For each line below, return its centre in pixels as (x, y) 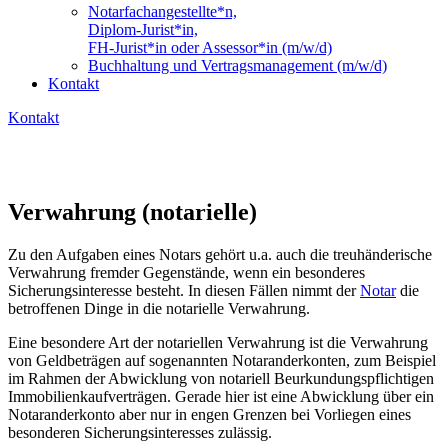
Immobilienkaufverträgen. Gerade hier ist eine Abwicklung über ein (221, 396)
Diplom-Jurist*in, (143, 29)
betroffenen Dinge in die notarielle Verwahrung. (159, 308)
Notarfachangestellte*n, (162, 11)
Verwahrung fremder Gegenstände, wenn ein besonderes (186, 272)
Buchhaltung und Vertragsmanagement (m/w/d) (237, 65)
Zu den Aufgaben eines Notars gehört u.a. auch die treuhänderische (220, 254)
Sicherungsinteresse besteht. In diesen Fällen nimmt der (184, 290)
